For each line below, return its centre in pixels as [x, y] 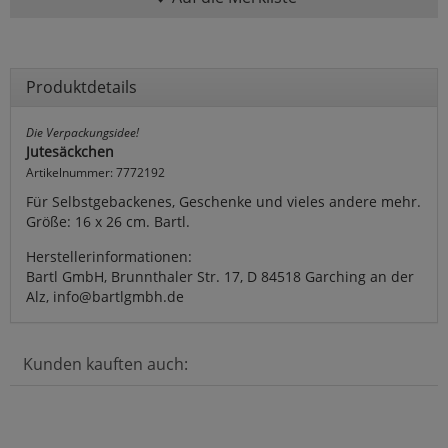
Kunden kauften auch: [105, 363]
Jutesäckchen [70, 151]
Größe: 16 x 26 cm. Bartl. [108, 221]
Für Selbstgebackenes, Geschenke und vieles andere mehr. [223, 201]
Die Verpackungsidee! [82, 131]
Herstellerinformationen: [109, 256]
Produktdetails [81, 86]
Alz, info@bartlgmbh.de [105, 296]
